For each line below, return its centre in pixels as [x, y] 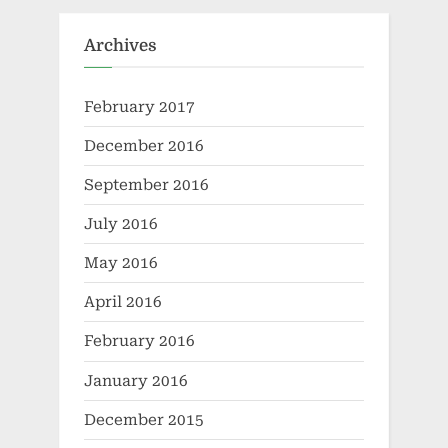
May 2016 [121, 263]
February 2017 [139, 106]
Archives [120, 46]
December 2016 [144, 145]
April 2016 [123, 302]
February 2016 [139, 341]
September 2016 [146, 184]
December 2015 [144, 419]
